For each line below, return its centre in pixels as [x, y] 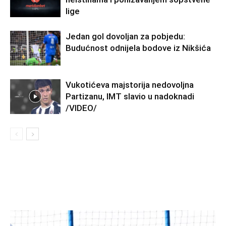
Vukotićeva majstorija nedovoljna [130, 85]
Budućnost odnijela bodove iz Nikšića [138, 48]
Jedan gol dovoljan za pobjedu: [125, 36]
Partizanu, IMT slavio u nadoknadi [130, 96]
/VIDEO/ [81, 108]
